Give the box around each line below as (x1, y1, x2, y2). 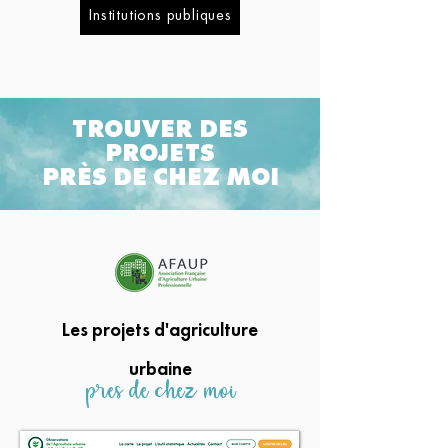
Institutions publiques (88, 3, 232, 25)
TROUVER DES (72, 112, 248, 145)
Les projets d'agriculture (62, 317, 258, 342)
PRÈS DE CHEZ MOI (41, 160, 279, 193)
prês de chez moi (85, 378, 235, 408)
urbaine (128, 356, 192, 381)
